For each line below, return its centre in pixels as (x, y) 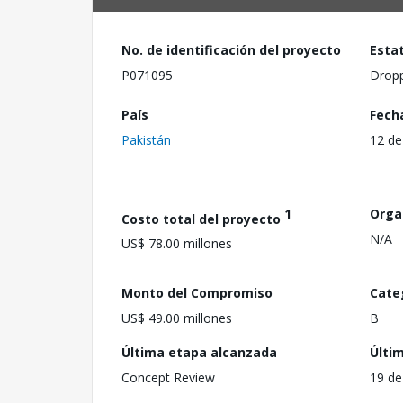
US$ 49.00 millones (177, 318)
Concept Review (168, 377)
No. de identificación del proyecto (231, 50)
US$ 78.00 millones (177, 244)
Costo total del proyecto (203, 219)
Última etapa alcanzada (199, 352)
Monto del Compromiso (197, 292)
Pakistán (146, 139)
